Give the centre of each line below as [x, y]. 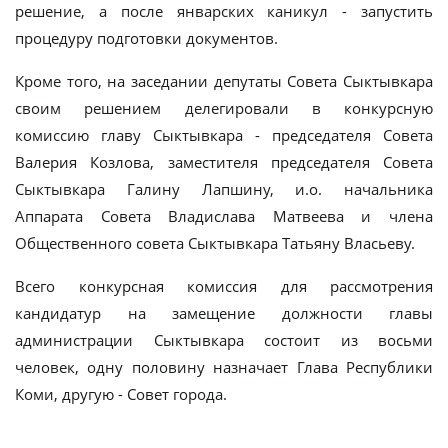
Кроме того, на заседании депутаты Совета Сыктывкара [224, 80]
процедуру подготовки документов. [146, 37]
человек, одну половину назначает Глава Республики [224, 366]
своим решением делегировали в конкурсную [224, 107]
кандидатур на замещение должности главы [224, 312]
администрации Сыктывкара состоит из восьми [224, 339]
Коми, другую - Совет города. [121, 393]
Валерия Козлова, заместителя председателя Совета [224, 161]
